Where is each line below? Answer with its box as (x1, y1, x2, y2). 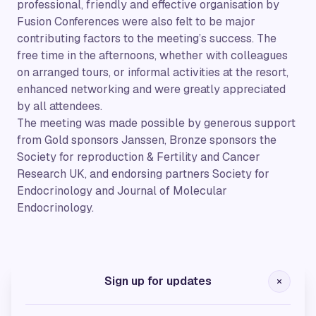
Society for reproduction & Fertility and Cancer (17, 149, 260, 164)
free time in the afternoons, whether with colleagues (17, 47, 288, 63)
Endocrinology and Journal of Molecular (17, 183, 227, 198)
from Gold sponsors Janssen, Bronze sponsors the (17, 132, 276, 147)
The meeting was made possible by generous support (17, 115, 296, 130)
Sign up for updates (104, 273, 212, 288)
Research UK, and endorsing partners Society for (17, 166, 269, 181)
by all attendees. (17, 98, 102, 114)
